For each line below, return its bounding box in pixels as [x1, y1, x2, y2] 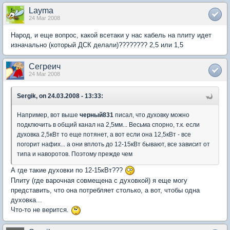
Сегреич [29, 62, 61, 71]
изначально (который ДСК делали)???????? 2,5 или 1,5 [11, 41, 183, 49]
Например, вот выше [17, 111, 80, 119]
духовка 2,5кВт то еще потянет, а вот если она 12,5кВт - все [17, 130, 191, 138]
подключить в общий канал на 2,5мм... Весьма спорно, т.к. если [17, 121, 200, 128]
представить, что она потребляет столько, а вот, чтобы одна [11, 186, 200, 195]
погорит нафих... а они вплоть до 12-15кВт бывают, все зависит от [17, 140, 210, 148]
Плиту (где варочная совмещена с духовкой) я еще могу [11, 177, 187, 185]
